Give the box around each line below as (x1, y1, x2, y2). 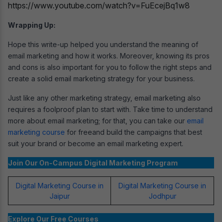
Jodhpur (148, 192, 176, 201)
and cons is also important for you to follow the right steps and (8, 63, 212, 72)
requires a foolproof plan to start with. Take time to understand (8, 105, 213, 114)
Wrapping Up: (8, 21, 55, 30)
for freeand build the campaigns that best (65, 128, 202, 137)
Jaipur (49, 192, 70, 201)
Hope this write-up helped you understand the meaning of (8, 40, 198, 49)
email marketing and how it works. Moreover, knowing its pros (8, 52, 210, 60)
